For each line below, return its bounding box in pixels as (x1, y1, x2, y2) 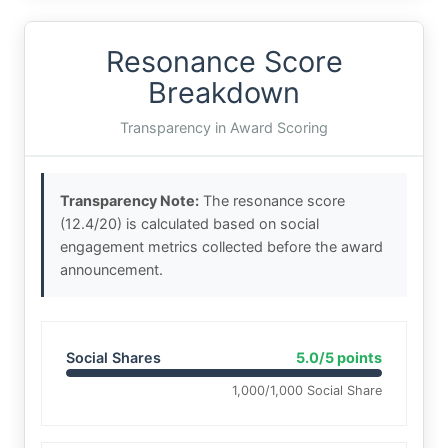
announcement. (60, 260, 163, 278)
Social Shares (66, 348, 161, 366)
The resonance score (199, 191, 345, 209)
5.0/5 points (296, 348, 382, 366)
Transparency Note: (60, 191, 199, 209)
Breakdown (148, 74, 300, 110)
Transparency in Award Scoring (120, 118, 328, 136)
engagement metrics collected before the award (60, 237, 383, 255)
